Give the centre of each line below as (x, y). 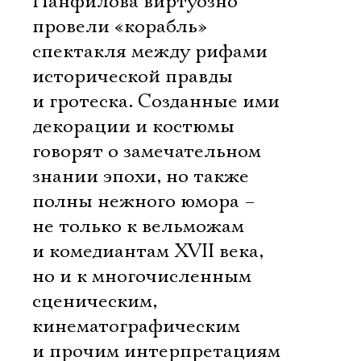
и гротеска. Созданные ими (156, 102)
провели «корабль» (120, 27)
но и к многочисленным (142, 276)
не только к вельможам (138, 226)
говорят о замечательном (147, 151)
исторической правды (133, 77)
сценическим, (95, 301)
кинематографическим (136, 326)
